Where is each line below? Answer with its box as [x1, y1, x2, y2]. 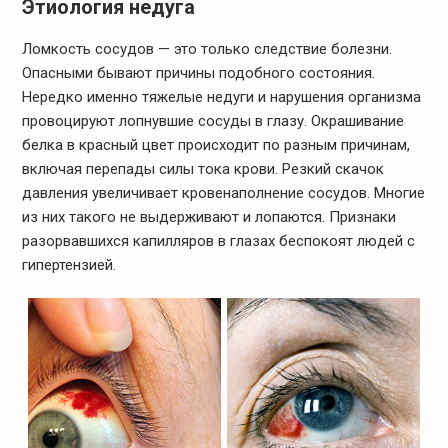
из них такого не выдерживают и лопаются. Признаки [21, 208, 396, 226]
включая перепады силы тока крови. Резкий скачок [21, 160, 384, 178]
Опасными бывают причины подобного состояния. [21, 64, 375, 82]
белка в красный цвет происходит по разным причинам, [21, 136, 410, 154]
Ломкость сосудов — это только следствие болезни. [21, 40, 392, 58]
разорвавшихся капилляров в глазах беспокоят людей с [21, 232, 415, 250]
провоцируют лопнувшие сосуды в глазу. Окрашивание [21, 112, 404, 130]
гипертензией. [21, 256, 116, 274]
